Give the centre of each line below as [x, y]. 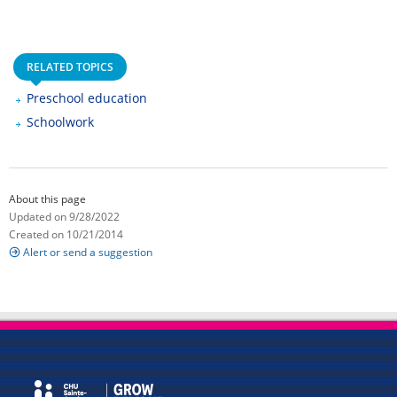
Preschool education [87, 97]
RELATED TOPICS [70, 66]
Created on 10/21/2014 [66, 235]
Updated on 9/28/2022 [64, 217]
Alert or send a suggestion [88, 253]
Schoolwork [60, 121]
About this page [47, 199]
